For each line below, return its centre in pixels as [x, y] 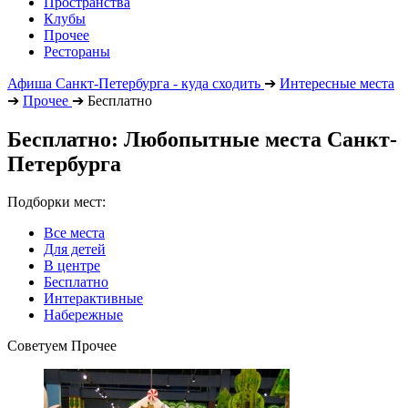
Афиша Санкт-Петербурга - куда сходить [134, 83]
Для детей [75, 250]
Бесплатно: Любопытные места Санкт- [202, 139]
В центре [72, 266]
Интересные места [337, 83]
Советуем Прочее [62, 346]
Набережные [83, 315]
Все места [74, 233]
